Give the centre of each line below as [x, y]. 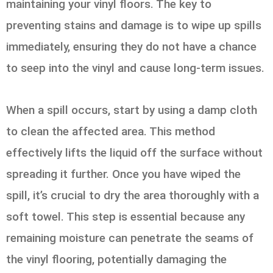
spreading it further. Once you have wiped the [123, 174]
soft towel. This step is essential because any [126, 216]
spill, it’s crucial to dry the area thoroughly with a [133, 195]
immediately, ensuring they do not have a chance [131, 47]
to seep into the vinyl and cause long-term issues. [135, 68]
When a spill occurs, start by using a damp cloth [132, 110]
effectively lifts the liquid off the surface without [134, 152]
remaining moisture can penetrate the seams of [130, 238]
